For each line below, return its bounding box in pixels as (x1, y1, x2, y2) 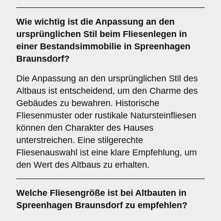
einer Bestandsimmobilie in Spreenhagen (16, 41, 190, 51)
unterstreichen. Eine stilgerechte (16, 135, 143, 145)
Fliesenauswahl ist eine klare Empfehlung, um (16, 147, 197, 157)
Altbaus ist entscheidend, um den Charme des (16, 86, 198, 96)
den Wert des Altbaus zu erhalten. (16, 160, 149, 170)
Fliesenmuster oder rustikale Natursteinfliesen (16, 110, 196, 120)
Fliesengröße (50, 188, 105, 198)
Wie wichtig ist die (16, 17, 95, 27)
